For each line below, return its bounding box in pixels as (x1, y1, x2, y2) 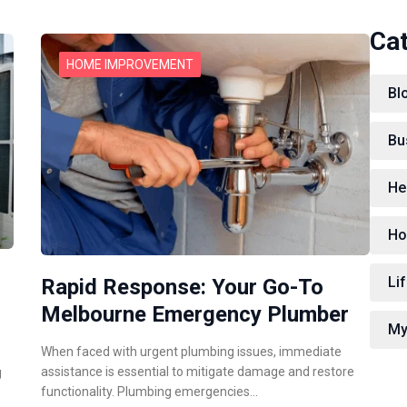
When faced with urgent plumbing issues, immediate (41, 343, 342, 359)
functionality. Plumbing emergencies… (41, 383, 259, 399)
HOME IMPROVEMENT (66, 57, 194, 73)
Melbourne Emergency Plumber (41, 301, 350, 327)
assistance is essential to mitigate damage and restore (41, 363, 355, 379)
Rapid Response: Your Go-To (41, 273, 324, 300)
